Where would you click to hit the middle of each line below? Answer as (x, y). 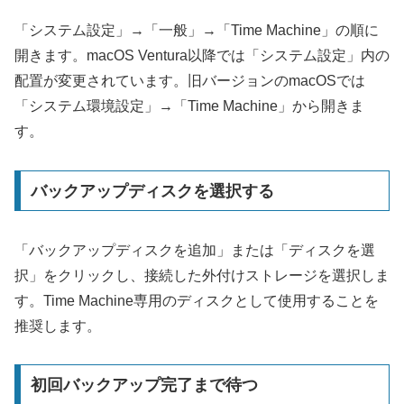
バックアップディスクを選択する (152, 191)
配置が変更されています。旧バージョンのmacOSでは (190, 81)
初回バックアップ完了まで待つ (144, 386)
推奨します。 (58, 326)
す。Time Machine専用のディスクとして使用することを (197, 300)
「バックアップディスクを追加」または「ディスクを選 (195, 250)
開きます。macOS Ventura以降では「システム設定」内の (202, 56)
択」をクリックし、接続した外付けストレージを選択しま (202, 275)
